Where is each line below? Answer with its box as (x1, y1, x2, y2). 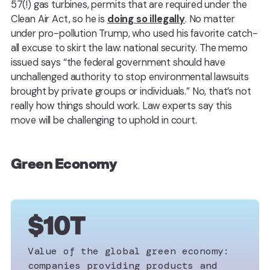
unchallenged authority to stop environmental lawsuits (10, 70, 250, 83)
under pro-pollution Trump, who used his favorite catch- (10, 27, 258, 40)
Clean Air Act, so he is (10, 12, 107, 25)
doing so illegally (107, 12, 185, 25)
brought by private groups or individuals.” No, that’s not (10, 84, 251, 98)
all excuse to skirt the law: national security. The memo (10, 41, 248, 54)
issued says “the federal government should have (10, 55, 226, 69)
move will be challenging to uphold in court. (10, 113, 197, 127)
